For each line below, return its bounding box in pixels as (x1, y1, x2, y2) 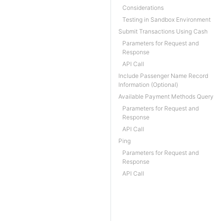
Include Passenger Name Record (118, 72, 208, 79)
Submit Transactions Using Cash (118, 28, 208, 35)
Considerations (122, 4, 164, 11)
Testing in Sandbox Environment (122, 16, 211, 23)
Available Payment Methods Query (118, 93, 214, 100)
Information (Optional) (118, 81, 178, 88)
